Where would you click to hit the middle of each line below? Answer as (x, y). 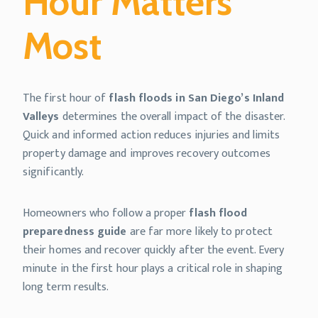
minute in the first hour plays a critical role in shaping (153, 269)
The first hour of (66, 98)
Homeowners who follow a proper (106, 213)
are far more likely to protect (199, 232)
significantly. (54, 172)
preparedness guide (75, 232)
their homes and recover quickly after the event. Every (154, 250)
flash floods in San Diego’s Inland (197, 98)
